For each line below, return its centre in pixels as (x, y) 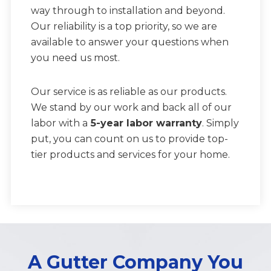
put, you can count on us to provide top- (129, 139)
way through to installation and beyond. (128, 10)
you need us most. (75, 57)
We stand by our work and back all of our (131, 107)
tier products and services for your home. (130, 154)
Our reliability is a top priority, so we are (124, 26)
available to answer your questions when (129, 42)
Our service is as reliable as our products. (129, 91)
